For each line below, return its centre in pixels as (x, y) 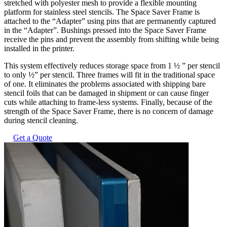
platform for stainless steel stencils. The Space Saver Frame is (102, 12)
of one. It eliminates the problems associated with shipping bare (105, 84)
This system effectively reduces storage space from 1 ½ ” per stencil (112, 66)
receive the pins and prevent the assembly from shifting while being (111, 40)
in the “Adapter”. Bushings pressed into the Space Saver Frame (105, 30)
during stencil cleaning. (41, 121)
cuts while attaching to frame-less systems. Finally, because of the (108, 102)
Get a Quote (33, 138)
